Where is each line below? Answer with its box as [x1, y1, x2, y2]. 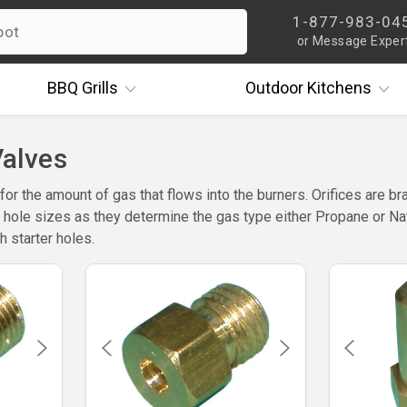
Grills [77, 78, 118, 97]
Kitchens [303, 78, 372, 97]
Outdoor [244, 78, 303, 97]
